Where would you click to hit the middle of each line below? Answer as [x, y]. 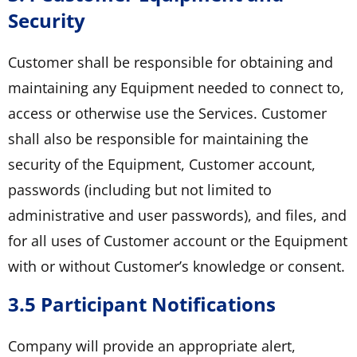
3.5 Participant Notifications [142, 304]
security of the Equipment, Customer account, [162, 164]
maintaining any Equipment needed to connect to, [176, 87]
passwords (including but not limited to [140, 189]
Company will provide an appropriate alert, [152, 345]
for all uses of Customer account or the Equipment [178, 240]
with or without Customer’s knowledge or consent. [177, 266]
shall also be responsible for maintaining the [158, 138]
